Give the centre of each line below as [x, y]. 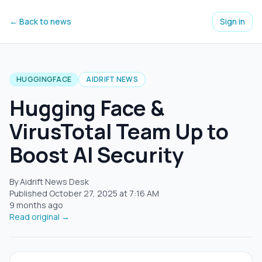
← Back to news [40, 21]
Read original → [39, 217]
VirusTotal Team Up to [119, 131]
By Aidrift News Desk [49, 182]
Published [29, 193]
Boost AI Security [96, 155]
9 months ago [36, 205]
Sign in [232, 21]
